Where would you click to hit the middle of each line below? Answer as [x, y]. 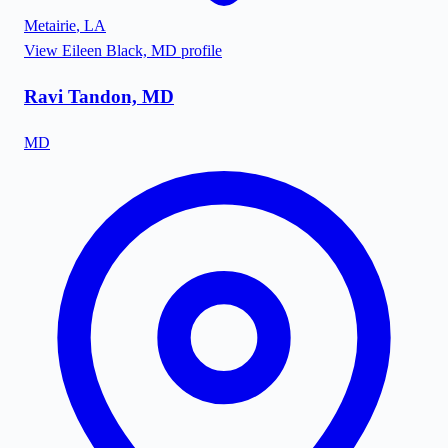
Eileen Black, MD [119, 51]
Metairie [50, 26]
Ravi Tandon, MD [99, 96]
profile [199, 51]
